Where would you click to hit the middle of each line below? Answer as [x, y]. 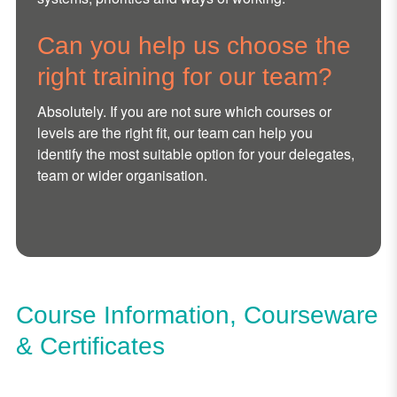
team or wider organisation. [122, 175]
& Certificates [90, 346]
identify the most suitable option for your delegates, [195, 154]
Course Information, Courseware [197, 315]
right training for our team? [184, 77]
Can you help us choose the [194, 46]
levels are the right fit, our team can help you [175, 133]
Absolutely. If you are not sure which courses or [184, 112]
